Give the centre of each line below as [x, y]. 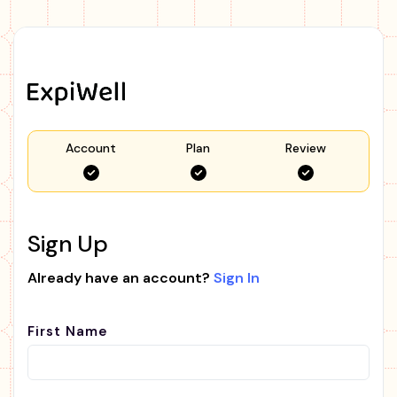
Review [306, 148]
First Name [67, 331]
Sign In [237, 277]
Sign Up [68, 243]
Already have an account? [121, 277]
